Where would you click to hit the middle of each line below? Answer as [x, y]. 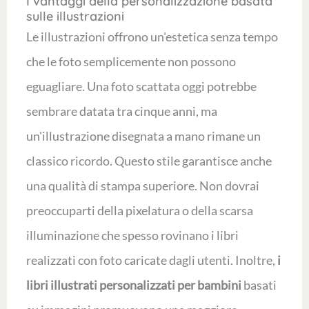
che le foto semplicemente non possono [131, 62]
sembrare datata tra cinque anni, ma [121, 111]
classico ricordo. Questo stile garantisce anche [149, 161]
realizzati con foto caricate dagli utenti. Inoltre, [151, 260]
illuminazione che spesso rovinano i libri [132, 236]
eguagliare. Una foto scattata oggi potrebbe [141, 87]
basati [259, 285]
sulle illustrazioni [75, 17]
